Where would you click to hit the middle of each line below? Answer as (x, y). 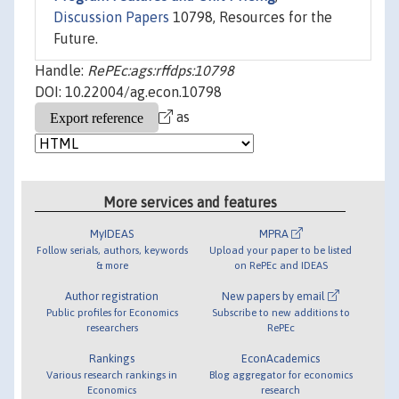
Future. (76, 39)
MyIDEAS (112, 233)
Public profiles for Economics (112, 312)
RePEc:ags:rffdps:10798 (161, 71)
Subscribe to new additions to (281, 312)
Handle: (61, 71)
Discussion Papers (111, 17)
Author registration (112, 296)
